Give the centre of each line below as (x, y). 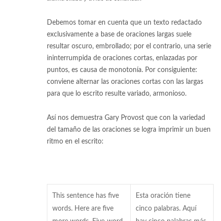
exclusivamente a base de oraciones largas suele (119, 34)
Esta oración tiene (163, 196)
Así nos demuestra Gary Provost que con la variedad (126, 118)
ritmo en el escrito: (75, 141)
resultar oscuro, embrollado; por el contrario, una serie (129, 46)
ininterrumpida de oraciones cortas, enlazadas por (122, 58)
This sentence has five (86, 196)
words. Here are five (83, 208)
